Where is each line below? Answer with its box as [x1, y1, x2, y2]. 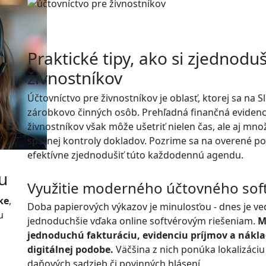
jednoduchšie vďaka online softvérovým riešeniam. [27, 214, 258, 228]
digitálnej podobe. [27, 243, 113, 256]
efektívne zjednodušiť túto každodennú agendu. [27, 148, 243, 162]
